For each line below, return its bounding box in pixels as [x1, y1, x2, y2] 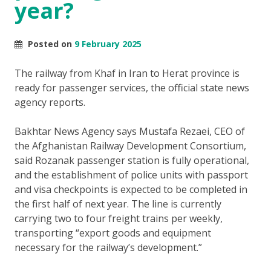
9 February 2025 [74, 38, 142, 50]
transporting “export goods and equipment [15, 226, 211, 240]
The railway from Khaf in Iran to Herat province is [15, 66, 240, 80]
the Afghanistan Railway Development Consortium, [15, 139, 246, 152]
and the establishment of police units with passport [15, 168, 248, 181]
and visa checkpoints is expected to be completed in [15, 182, 247, 196]
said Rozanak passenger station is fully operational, [15, 153, 249, 167]
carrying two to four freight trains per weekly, [15, 211, 223, 225]
